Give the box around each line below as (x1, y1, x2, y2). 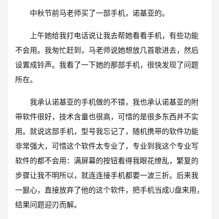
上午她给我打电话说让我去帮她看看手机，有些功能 (30, 31, 198, 40)
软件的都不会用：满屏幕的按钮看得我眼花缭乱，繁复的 (15, 156, 198, 165)
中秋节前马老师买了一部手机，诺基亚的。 (30, 8, 169, 18)
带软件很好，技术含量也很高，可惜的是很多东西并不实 (15, 112, 198, 121)
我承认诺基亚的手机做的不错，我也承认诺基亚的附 (30, 97, 198, 107)
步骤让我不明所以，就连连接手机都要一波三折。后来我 (15, 171, 198, 180)
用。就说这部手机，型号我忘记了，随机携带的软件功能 (15, 127, 198, 136)
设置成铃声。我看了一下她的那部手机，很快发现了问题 (15, 60, 198, 69)
